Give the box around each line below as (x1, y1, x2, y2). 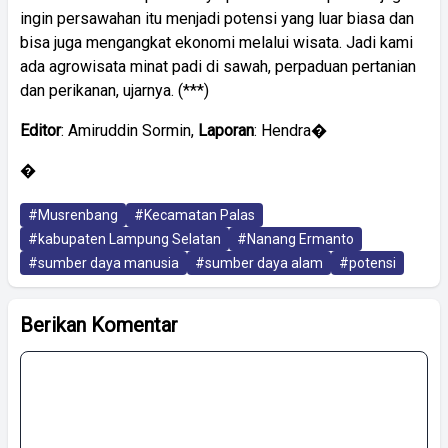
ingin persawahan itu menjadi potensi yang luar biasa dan (20, 8, 414, 28)
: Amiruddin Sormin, (61, 120, 198, 140)
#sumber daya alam (195, 254, 323, 271)
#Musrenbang (28, 206, 118, 223)
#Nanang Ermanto (237, 230, 354, 247)
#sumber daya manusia (28, 254, 179, 271)
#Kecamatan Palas (134, 206, 255, 223)
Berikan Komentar (20, 312, 178, 337)
